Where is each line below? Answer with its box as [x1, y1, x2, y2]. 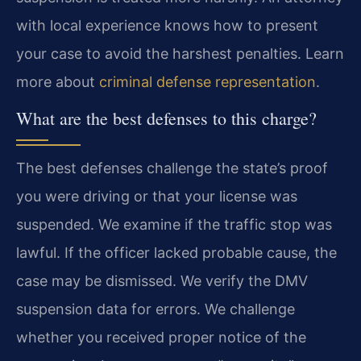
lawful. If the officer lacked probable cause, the [16, 243, 337, 261]
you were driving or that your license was [16, 187, 297, 205]
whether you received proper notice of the [16, 328, 306, 346]
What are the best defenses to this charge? [16, 106, 317, 130]
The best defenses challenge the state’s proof [16, 159, 328, 176]
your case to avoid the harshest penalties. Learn [16, 45, 344, 63]
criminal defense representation [99, 73, 316, 91]
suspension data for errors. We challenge [16, 300, 295, 317]
